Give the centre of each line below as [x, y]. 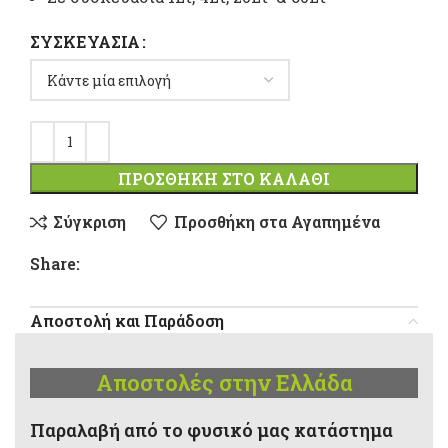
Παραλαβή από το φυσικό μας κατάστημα [211, 429]
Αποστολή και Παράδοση [127, 320]
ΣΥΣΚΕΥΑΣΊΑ [85, 42]
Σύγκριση [90, 222]
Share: [55, 263]
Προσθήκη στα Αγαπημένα [276, 222]
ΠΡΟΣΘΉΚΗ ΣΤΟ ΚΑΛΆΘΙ [224, 178]
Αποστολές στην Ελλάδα [224, 382]
